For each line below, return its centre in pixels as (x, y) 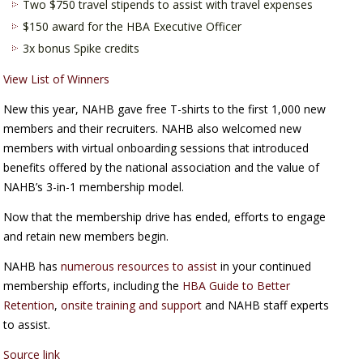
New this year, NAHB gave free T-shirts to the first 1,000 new (165, 109)
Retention (29, 305)
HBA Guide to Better (237, 286)
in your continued (265, 267)
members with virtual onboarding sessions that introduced (156, 148)
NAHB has (32, 267)
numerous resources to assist (139, 267)
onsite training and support (132, 305)
